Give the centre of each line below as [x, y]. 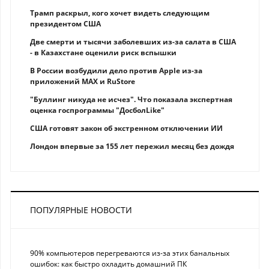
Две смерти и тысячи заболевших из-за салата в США [133, 41]
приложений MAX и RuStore [83, 81]
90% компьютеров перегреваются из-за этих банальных [130, 253]
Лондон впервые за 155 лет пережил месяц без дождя [132, 146]
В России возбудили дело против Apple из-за [116, 70]
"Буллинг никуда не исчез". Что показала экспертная [131, 99]
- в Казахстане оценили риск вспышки [103, 52]
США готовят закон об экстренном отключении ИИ [126, 128]
